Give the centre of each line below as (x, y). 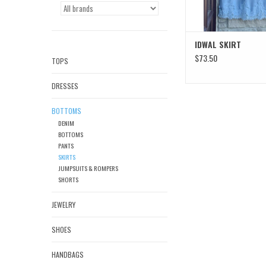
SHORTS (68, 180)
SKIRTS (66, 157)
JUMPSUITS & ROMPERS (88, 168)
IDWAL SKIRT (218, 45)
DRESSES (65, 86)
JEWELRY (64, 205)
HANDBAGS (68, 255)
